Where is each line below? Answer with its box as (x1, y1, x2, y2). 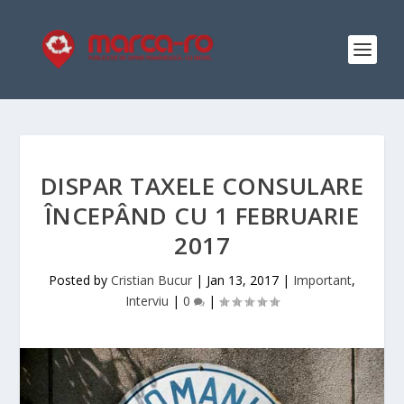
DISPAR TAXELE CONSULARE (40, 170, 364, 202)
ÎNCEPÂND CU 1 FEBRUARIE (44, 199, 360, 232)
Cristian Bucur (111, 271, 192, 289)
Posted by (49, 271, 111, 289)
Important (293, 271, 352, 289)
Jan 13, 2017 (207, 271, 279, 289)
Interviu (125, 292, 169, 309)
